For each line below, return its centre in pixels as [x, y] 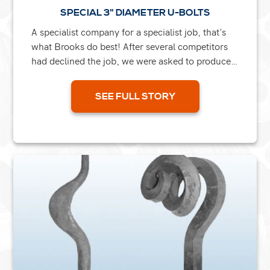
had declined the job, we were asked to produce [131, 60]
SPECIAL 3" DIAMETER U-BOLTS [135, 12]
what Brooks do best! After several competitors [130, 46]
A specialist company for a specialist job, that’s [129, 31]
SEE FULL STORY [135, 96]
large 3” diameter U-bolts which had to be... [123, 75]
